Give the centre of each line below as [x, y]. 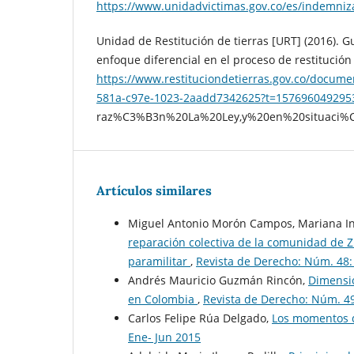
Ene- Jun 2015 [164, 337]
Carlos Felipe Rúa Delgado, [200, 318]
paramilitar [159, 262]
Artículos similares [154, 191]
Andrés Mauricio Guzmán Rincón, [218, 281]
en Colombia [163, 299]
